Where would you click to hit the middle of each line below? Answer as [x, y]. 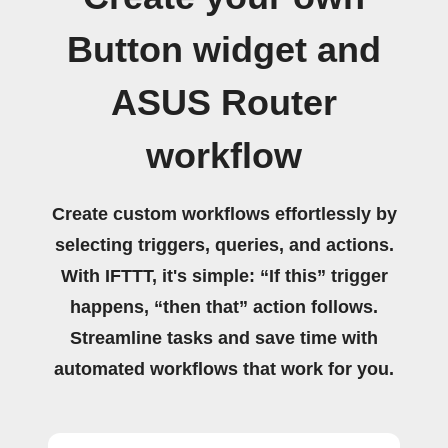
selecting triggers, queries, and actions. [224, 244]
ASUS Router [224, 102]
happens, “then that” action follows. [224, 306]
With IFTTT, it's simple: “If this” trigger [224, 275]
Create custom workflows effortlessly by [224, 213]
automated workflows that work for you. [224, 368]
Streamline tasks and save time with [224, 337]
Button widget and [224, 49]
